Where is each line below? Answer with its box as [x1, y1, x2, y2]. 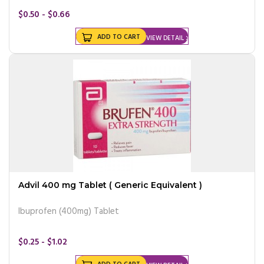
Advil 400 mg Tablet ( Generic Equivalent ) [18, 179, 202, 190]
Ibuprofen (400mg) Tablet [18, 204, 119, 219]
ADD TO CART [97, 31, 140, 42]
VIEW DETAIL [146, 32, 184, 44]
